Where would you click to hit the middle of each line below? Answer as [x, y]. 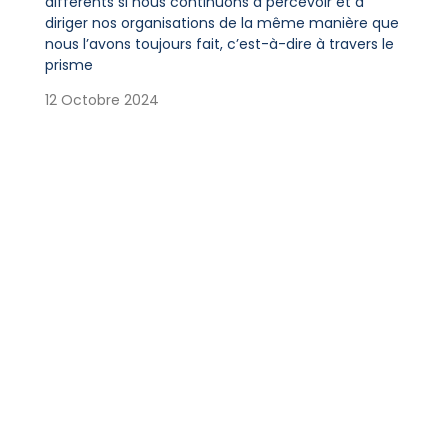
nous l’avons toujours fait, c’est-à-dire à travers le [219, 43]
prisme [68, 64]
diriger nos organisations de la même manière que [221, 22]
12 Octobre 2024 [101, 100]
